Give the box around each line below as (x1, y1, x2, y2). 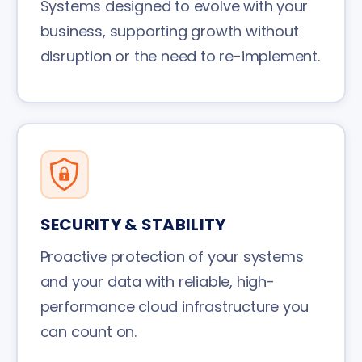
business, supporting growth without (40, 20, 299, 41)
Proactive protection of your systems (40, 246, 304, 267)
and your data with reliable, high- (40, 271, 275, 292)
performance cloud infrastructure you (40, 296, 309, 317)
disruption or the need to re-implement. (40, 45, 320, 66)
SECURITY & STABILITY (40, 213, 226, 236)
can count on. (40, 321, 137, 342)
